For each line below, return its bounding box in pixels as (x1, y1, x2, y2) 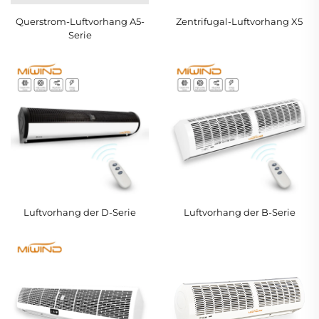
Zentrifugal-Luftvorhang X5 (176, 15, 303, 27)
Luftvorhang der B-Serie (183, 206, 296, 219)
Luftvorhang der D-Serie (23, 206, 136, 219)
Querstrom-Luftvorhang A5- (15, 15, 145, 27)
